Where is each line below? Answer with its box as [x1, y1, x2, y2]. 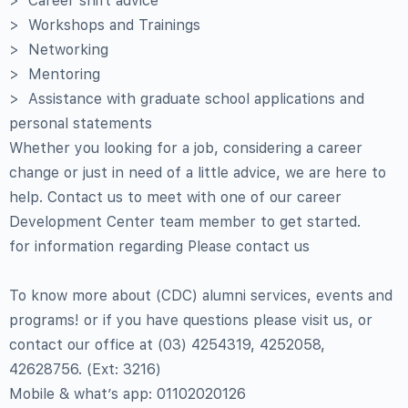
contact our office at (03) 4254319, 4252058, [9, 336, 325, 353]
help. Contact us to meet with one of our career [9, 189, 342, 206]
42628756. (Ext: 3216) [9, 361, 161, 378]
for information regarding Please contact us [9, 238, 310, 255]
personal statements [9, 115, 152, 132]
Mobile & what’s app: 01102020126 [9, 385, 246, 403]
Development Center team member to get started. [9, 213, 361, 230]
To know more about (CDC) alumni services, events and [9, 287, 393, 304]
